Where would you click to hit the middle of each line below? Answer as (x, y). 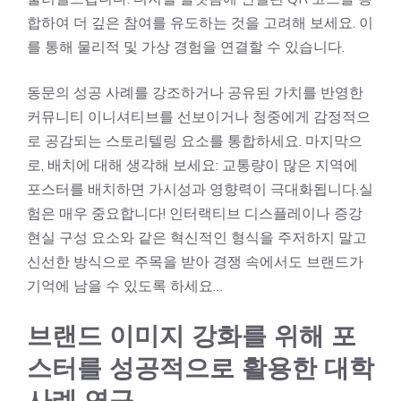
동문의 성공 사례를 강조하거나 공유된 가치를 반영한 (195, 92)
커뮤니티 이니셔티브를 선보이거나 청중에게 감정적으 (199, 116)
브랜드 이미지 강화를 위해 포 (192, 336)
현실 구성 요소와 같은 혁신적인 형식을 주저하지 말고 (197, 237)
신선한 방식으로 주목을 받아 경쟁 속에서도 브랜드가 (195, 261)
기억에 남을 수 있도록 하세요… (125, 286)
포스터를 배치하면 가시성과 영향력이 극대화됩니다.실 (200, 189)
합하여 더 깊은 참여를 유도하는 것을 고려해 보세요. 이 (200, 22)
